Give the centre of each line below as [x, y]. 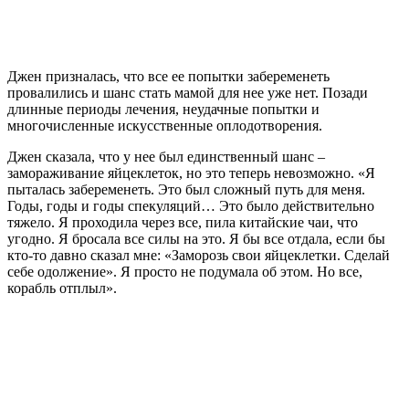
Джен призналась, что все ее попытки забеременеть [168, 76]
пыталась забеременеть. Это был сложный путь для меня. [186, 189]
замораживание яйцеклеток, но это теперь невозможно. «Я [191, 173]
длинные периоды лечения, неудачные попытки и [163, 109]
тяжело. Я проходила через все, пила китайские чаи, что [183, 222]
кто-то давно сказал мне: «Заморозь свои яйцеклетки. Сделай [199, 255]
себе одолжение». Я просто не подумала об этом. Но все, [185, 271]
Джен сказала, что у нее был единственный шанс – [166, 156]
